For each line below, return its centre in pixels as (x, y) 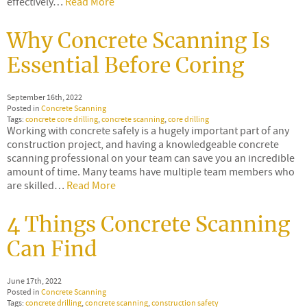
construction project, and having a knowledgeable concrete (143, 144)
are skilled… (37, 185)
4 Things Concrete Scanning (148, 225)
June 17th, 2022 (34, 281)
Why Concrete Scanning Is (138, 41)
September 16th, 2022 (45, 97)
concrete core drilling (62, 119)
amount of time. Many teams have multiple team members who (151, 172)
